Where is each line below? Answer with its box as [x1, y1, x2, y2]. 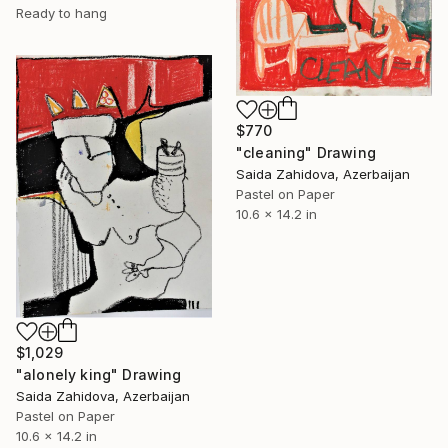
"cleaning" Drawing [236, 144, 376, 162]
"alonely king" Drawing [16, 366, 182, 384]
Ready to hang [16, 5, 107, 22]
